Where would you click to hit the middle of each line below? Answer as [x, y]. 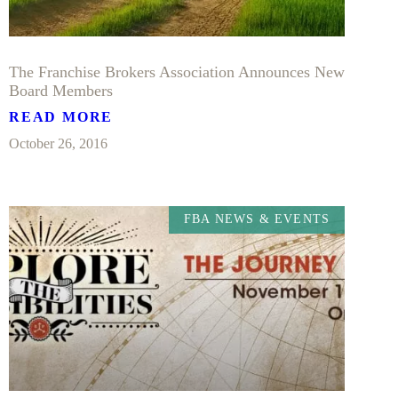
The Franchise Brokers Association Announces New [177, 72]
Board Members [61, 90]
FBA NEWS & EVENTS [257, 219]
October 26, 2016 [58, 143]
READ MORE [61, 116]
